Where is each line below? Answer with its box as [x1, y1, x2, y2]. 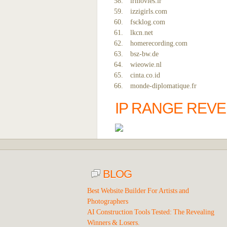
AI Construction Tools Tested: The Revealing [87, 208, 214, 216]
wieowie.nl [130, 61, 162, 68]
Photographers [87, 198, 128, 205]
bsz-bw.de [130, 50, 159, 58]
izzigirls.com [130, 8, 167, 15]
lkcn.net [130, 29, 153, 36]
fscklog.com [130, 18, 165, 26]
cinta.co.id [130, 71, 160, 79]
